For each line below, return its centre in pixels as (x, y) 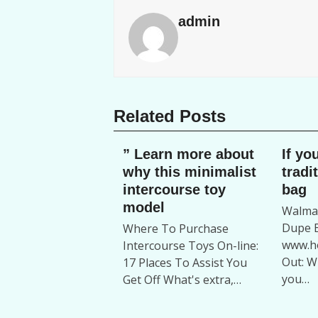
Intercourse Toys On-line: (190, 246)
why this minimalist (189, 172)
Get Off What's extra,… (182, 280)
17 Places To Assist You (185, 263)
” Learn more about (188, 154)
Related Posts (170, 116)
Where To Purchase (175, 229)
